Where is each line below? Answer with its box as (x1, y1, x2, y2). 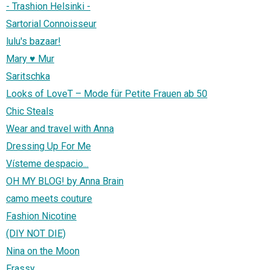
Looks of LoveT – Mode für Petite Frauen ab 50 (6, 88, 207, 100)
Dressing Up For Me (6, 140, 91, 152)
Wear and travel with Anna (6, 123, 114, 135)
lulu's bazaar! (6, 36, 61, 48)
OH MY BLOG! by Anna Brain (6, 175, 124, 187)
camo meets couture (6, 193, 92, 205)
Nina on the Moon (6, 245, 80, 257)
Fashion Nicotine (6, 210, 77, 222)
